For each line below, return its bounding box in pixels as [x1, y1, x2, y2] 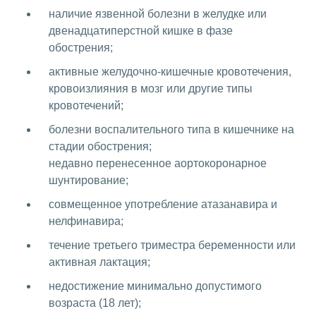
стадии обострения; [49, 140, 152, 153]
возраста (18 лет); [49, 297, 141, 310]
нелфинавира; [49, 215, 123, 228]
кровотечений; [49, 99, 123, 112]
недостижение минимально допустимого [49, 280, 262, 293]
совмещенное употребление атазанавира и [49, 198, 277, 211]
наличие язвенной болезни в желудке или [49, 8, 267, 20]
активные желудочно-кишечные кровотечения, [49, 66, 291, 78]
